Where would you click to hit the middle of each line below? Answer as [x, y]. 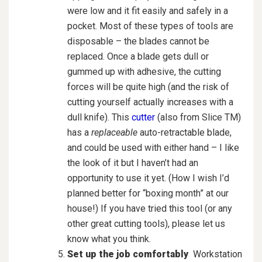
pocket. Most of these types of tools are [150, 26]
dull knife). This [99, 117]
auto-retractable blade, [185, 132]
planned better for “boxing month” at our [148, 193]
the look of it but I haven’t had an [133, 163]
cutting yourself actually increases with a [150, 102]
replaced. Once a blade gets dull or [138, 56]
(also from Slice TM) [198, 117]
